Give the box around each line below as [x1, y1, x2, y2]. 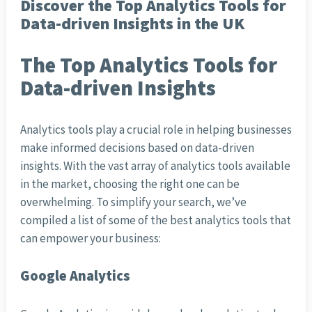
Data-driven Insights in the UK [19, 13, 244, 34]
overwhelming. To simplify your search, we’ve [19, 194, 247, 210]
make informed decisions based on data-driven [19, 140, 254, 156]
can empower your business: [19, 231, 161, 247]
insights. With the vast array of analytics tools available [19, 158, 290, 174]
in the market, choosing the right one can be [19, 176, 240, 192]
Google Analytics [19, 267, 130, 286]
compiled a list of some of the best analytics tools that [19, 212, 291, 228]
